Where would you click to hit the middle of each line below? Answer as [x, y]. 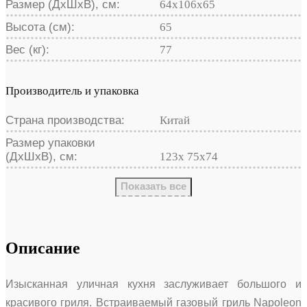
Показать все [153, 186]
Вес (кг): [27, 49]
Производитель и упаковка [72, 90]
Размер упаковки [50, 143]
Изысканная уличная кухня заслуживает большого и [153, 284]
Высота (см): [40, 27]
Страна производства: [65, 120]
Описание [43, 248]
